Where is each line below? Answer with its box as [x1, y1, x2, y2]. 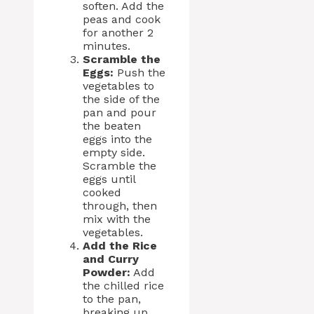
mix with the [83, 212, 151, 226]
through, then [83, 199, 157, 212]
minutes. [83, 39, 130, 53]
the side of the [83, 93, 160, 106]
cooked [83, 186, 121, 199]
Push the [114, 66, 165, 79]
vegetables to [83, 79, 154, 93]
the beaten [83, 119, 141, 132]
